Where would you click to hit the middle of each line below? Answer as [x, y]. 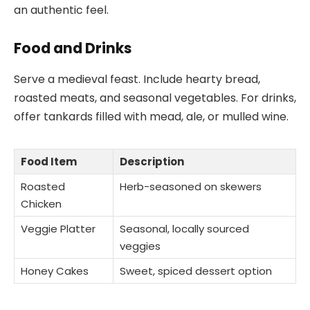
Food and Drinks [73, 48]
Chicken [41, 203]
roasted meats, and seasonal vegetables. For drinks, [155, 98]
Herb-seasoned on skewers [191, 186]
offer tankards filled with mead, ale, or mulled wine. [151, 116]
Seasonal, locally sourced [184, 228]
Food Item [49, 161]
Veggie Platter [58, 228]
